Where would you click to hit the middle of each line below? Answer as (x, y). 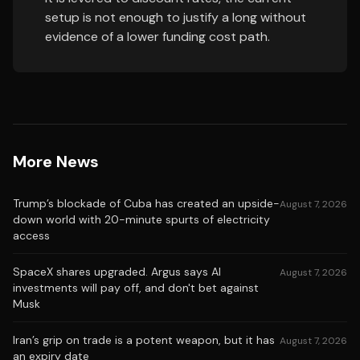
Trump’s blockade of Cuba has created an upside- (146, 203)
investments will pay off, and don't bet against (136, 288)
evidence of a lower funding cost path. (157, 37)
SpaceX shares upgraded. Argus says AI (117, 272)
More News (56, 162)
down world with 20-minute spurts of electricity (141, 219)
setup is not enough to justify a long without (176, 17)
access (31, 235)
